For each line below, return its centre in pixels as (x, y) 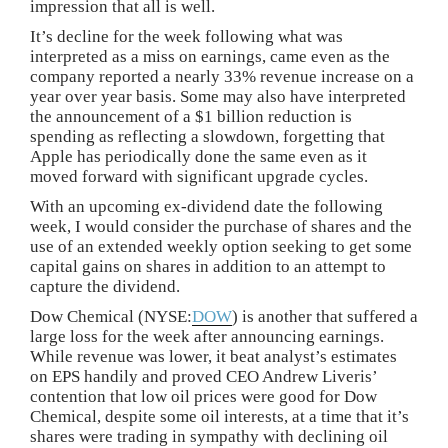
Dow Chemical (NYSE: (111, 317)
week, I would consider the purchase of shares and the (221, 227)
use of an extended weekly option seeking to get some (221, 247)
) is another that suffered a (325, 317)
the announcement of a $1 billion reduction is (191, 117)
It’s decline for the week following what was (186, 37)
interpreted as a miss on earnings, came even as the (210, 57)
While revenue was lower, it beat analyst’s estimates (213, 357)
